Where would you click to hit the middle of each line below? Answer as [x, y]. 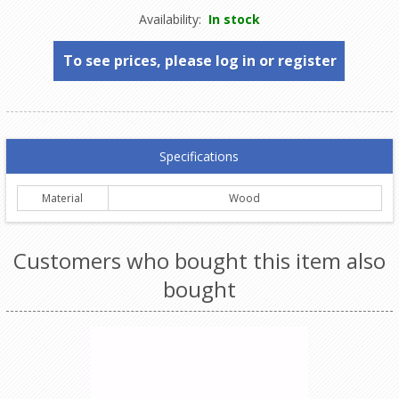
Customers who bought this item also [199, 261]
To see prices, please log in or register [200, 60]
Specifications [199, 157]
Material [63, 199]
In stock [234, 20]
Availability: [170, 20]
